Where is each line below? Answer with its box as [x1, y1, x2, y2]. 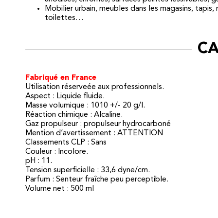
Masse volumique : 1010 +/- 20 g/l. [25, 101, 145, 109]
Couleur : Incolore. [25, 147, 88, 156]
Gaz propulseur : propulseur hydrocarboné [25, 120, 171, 128]
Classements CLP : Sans [25, 138, 107, 146]
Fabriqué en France [25, 73, 96, 82]
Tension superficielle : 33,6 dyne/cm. [25, 166, 150, 174]
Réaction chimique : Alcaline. [25, 110, 123, 119]
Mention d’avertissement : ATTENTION [25, 129, 163, 137]
